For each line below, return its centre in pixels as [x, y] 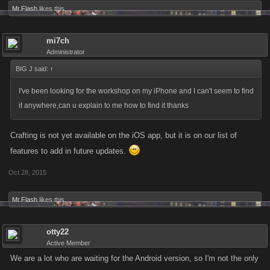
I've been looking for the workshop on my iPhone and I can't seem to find [136, 91]
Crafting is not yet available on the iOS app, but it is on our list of [124, 135]
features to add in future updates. [69, 151]
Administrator [66, 52]
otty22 [58, 232]
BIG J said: [33, 69]
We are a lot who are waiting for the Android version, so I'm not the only [134, 258]
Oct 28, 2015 [27, 172]
